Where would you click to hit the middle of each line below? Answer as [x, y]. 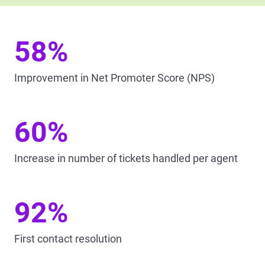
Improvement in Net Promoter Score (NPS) [114, 78]
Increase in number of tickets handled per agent [126, 158]
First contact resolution [68, 239]
